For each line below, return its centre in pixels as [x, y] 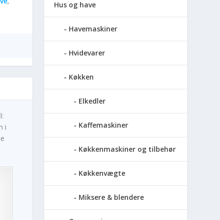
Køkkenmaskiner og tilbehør [127, 149]
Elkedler [92, 101]
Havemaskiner [93, 28]
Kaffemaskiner [104, 125]
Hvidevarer [87, 53]
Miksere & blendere [111, 197]
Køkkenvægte [102, 173]
